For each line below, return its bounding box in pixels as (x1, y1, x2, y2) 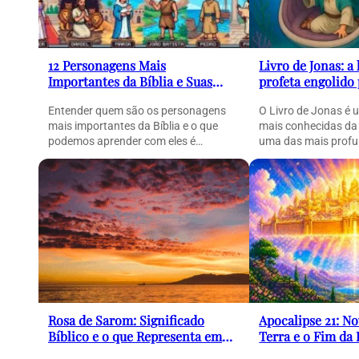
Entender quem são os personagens (48, 104, 226, 118)
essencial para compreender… (48, 150, 194, 163)
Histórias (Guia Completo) (48, 89, 199, 107)
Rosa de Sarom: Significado (48, 312, 204, 329)
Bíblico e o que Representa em (48, 328, 222, 345)
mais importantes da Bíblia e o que (48, 119, 218, 133)
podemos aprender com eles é (48, 135, 196, 148)
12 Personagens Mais (48, 57, 166, 75)
